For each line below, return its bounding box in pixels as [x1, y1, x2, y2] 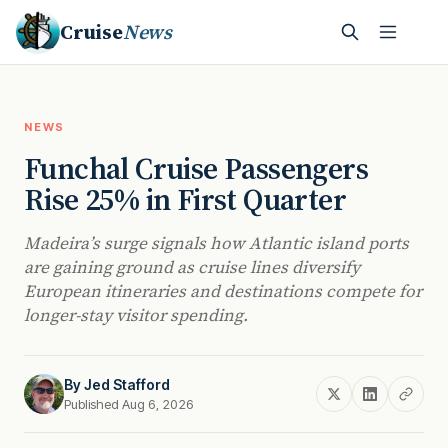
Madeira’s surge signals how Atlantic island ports [24, 231, 409, 255]
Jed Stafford [84, 376, 170, 393]
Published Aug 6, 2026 [64, 396, 194, 412]
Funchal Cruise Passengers [24, 148, 368, 189]
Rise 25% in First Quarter [24, 179, 346, 220]
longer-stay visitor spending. [24, 303, 248, 327]
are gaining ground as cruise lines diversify [24, 255, 360, 279]
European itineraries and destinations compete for [24, 279, 422, 303]
